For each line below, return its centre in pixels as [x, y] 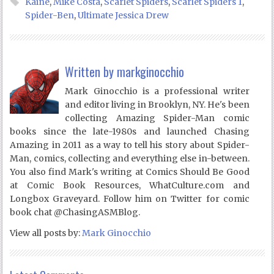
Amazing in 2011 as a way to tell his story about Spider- [130, 145]
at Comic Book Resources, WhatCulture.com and [130, 185]
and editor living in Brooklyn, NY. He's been [157, 104]
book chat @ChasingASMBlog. [75, 212]
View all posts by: [46, 233]
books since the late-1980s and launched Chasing [130, 131]
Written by [91, 71]
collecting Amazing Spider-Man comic [157, 118]
